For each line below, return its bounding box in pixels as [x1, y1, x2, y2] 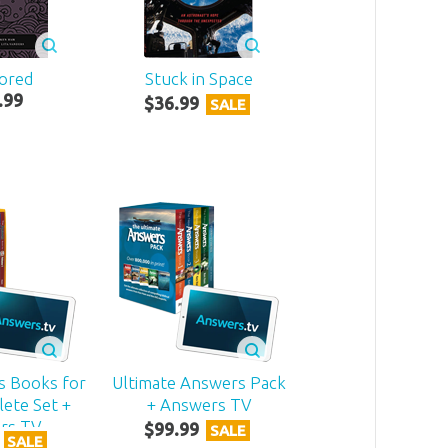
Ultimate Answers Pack [111, 373, 286, 393]
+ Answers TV [146, 395, 251, 415]
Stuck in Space [144, 68, 253, 88]
